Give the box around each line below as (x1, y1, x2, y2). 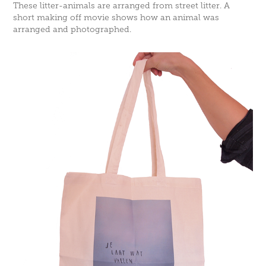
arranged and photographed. (13, 25, 137, 34)
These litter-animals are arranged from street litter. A (13, 1, 230, 10)
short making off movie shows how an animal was (13, 13, 220, 22)
